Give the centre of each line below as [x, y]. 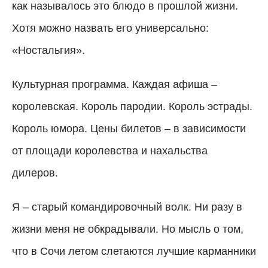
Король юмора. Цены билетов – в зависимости [129, 128]
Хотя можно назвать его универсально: [110, 28]
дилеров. [35, 173]
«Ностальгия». [48, 50]
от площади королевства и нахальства [110, 150]
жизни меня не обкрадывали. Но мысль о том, [128, 229]
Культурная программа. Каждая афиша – [115, 84]
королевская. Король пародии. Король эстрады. [132, 106]
